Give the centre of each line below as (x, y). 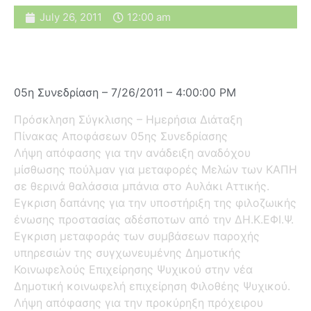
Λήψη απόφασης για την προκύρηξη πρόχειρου (138, 302)
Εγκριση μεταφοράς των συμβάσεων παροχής (137, 236)
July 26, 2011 (71, 17)
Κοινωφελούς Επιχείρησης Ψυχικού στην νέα (133, 269)
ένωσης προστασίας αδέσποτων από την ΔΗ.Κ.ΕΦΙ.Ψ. (154, 219)
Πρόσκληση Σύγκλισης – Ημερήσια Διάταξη (128, 119)
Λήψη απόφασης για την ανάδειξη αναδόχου (132, 152)
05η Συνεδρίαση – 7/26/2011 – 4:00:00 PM (125, 93)
